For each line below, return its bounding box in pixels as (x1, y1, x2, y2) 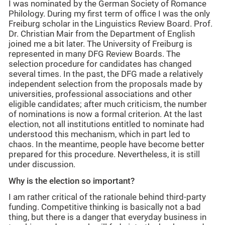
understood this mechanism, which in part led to (9, 130, 190, 140)
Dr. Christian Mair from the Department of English (9, 29, 195, 39)
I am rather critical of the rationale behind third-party (9, 192, 206, 202)
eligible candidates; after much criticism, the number (9, 99, 207, 109)
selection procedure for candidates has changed (9, 59, 192, 69)
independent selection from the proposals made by (9, 79, 202, 89)
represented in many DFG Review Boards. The (9, 49, 180, 59)
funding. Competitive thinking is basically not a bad (9, 202, 201, 212)
